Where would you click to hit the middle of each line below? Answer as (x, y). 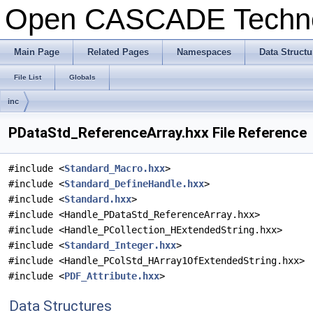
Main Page (37, 52)
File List (28, 77)
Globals (82, 77)
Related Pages (118, 52)
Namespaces (204, 52)
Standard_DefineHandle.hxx (134, 184)
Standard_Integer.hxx (120, 245)
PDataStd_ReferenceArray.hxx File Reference (158, 133)
